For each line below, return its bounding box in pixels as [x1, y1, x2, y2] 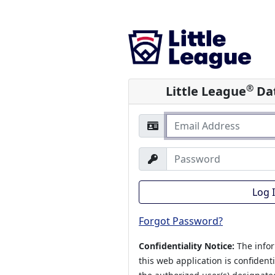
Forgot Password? [139, 214, 223, 228]
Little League [166, 83, 246, 100]
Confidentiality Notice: [139, 240, 234, 252]
